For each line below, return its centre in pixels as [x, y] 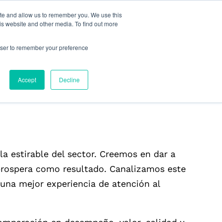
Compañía [121, 32]
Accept [27, 80]
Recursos [62, 32]
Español [183, 32]
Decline [69, 80]
